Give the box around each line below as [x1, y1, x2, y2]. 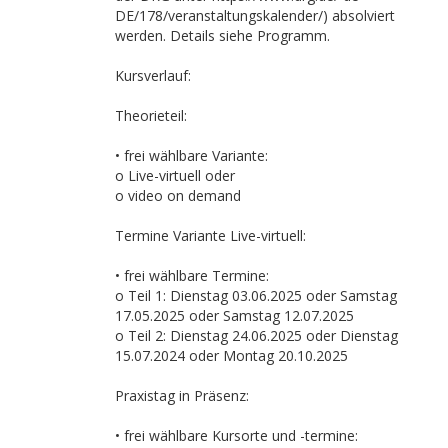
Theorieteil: [115, 105, 187, 125]
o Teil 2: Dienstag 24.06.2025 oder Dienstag [115, 325, 398, 345]
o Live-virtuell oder [115, 165, 235, 185]
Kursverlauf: [115, 65, 191, 85]
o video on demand [115, 185, 241, 205]
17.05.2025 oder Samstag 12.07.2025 [115, 305, 354, 325]
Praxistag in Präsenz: [115, 385, 249, 405]
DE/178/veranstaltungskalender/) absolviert [115, 5, 395, 25]
